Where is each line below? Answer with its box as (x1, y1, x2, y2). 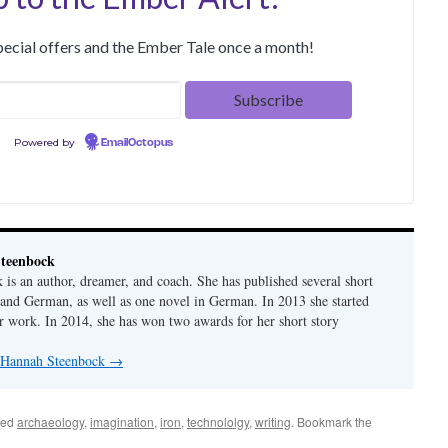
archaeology (17, 413, 84, 430)
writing (255, 413, 291, 430)
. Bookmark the (291, 413, 372, 430)
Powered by (14, 136, 78, 149)
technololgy (187, 413, 249, 430)
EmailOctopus (101, 138, 173, 148)
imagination (90, 413, 154, 430)
